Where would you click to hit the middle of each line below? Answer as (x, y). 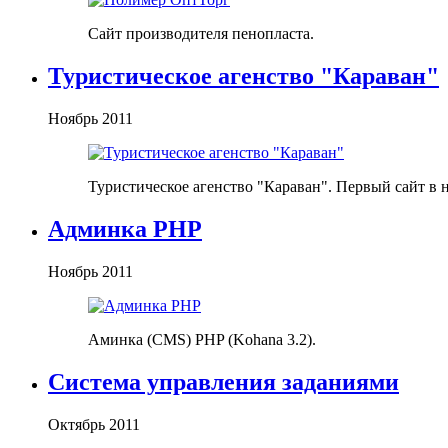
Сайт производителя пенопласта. (201, 34)
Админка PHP (125, 229)
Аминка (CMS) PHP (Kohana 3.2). (202, 340)
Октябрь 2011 (94, 424)
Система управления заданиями (223, 382)
